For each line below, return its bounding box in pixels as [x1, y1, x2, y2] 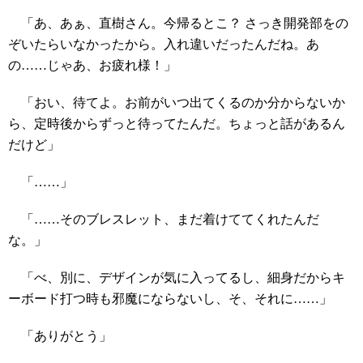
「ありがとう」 [8, 329, 112, 344]
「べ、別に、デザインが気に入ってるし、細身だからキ [8, 271, 345, 285]
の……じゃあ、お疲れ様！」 [8, 58, 177, 73]
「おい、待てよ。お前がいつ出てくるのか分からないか [8, 96, 345, 110]
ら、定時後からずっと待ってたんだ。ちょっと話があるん [8, 117, 345, 131]
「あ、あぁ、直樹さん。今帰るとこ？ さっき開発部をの [8, 16, 348, 31]
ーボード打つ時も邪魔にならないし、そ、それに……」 [8, 292, 332, 306]
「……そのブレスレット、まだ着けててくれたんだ [8, 212, 319, 227]
